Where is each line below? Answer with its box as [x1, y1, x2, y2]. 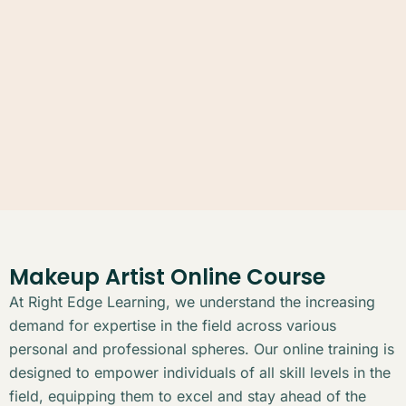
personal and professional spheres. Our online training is [9, 340, 394, 359]
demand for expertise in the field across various [9, 316, 336, 335]
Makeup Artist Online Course [9, 262, 325, 293]
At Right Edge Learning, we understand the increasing [9, 293, 375, 312]
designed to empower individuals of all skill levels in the [9, 363, 391, 382]
